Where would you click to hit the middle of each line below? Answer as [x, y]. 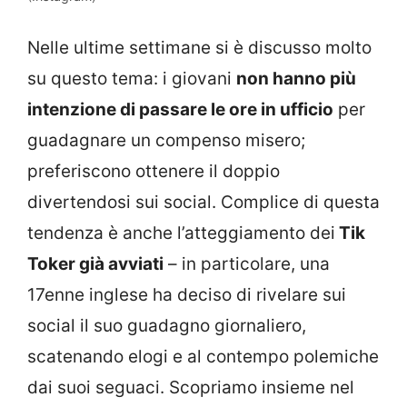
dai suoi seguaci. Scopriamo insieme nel [191, 388]
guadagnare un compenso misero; [166, 141]
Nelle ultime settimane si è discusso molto [199, 48]
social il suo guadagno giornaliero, [167, 326]
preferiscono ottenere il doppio [154, 172]
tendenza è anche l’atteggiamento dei [181, 233]
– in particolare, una [247, 264]
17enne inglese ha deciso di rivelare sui [187, 295]
